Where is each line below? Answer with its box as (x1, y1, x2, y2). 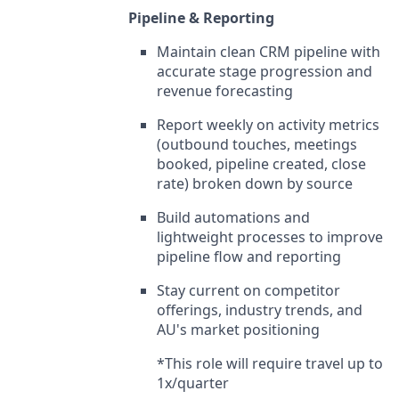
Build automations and (157, 208, 310, 228)
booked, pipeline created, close (157, 154, 366, 175)
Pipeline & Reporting (128, 8, 274, 28)
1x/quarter (157, 373, 229, 394)
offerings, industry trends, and (157, 300, 362, 321)
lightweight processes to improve (157, 227, 383, 248)
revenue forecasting (157, 81, 293, 102)
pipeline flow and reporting (157, 247, 341, 267)
